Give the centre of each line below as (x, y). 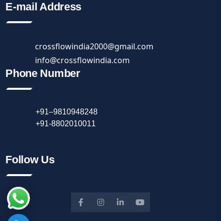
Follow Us (30, 160)
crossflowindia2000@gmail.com (94, 47)
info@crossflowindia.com (82, 60)
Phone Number (43, 74)
